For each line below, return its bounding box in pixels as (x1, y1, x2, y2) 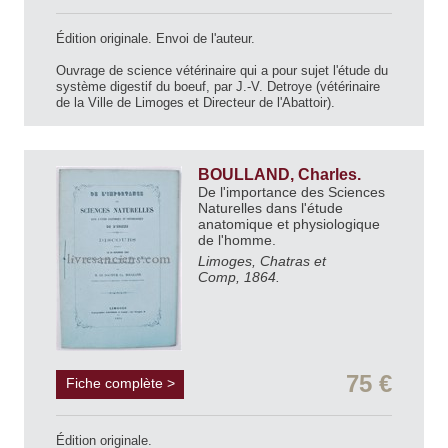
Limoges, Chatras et (198, 253, 326, 270)
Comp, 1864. (198, 269, 280, 286)
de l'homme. (198, 232, 280, 249)
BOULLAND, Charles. (198, 166, 365, 184)
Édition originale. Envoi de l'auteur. (56, 31, 255, 47)
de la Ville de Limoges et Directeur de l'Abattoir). (56, 95, 335, 111)
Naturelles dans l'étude (198, 200, 343, 217)
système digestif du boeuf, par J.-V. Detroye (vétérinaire (56, 79, 380, 95)
